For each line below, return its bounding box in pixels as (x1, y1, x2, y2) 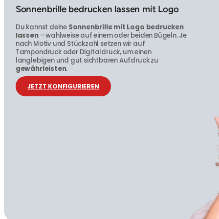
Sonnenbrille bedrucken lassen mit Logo (15, 3, 179, 15)
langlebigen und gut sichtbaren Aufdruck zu (15, 55, 158, 65)
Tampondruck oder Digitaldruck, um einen (15, 47, 152, 57)
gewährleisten (15, 64, 66, 73)
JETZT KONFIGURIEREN (27, 82, 99, 90)
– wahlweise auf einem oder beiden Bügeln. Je (38, 30, 187, 40)
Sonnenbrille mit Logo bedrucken (68, 22, 184, 32)
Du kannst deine (15, 22, 68, 32)
